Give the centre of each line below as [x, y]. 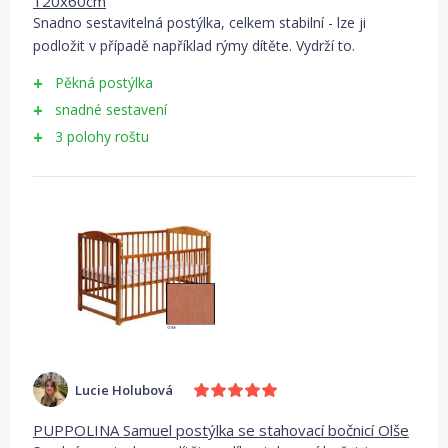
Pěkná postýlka [104, 82]
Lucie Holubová [124, 389]
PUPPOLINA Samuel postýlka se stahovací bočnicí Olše [221, 430]
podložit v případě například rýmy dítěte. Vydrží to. [194, 45]
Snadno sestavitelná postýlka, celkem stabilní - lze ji [199, 22]
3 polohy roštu [102, 136]
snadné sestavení [111, 109]
